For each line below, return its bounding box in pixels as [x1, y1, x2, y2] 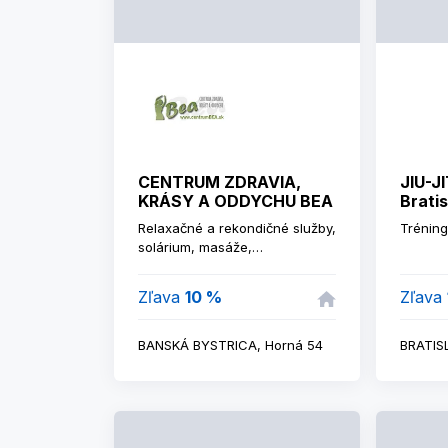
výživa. [138, 277, 180, 293]
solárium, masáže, [138, 239, 252, 255]
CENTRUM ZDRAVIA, [138, 172, 301, 192]
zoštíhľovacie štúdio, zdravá [138, 258, 314, 274]
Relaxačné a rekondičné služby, [138, 220, 336, 236]
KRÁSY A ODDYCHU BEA [138, 191, 333, 211]
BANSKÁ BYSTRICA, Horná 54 [138, 337, 323, 353]
